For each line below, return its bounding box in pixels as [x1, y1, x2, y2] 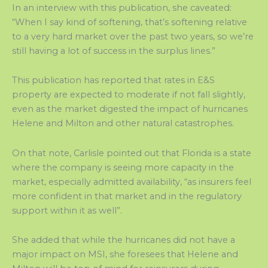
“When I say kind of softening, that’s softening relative [12, 16, 247, 28]
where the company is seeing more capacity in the [12, 162, 234, 173]
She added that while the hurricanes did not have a [12, 234, 235, 246]
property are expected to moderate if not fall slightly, [12, 89, 245, 100]
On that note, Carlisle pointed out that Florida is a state [12, 147, 251, 159]
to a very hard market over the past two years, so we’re [12, 31, 254, 42]
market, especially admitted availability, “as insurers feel [12, 176, 251, 187]
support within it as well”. [12, 205, 122, 216]
